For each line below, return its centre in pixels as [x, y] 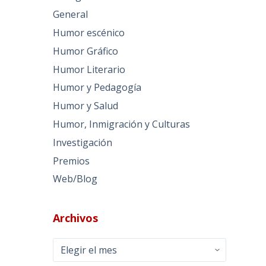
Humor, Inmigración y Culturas [122, 124]
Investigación [83, 142]
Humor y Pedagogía [97, 88]
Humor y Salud [86, 106]
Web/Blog [75, 179]
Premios [72, 161]
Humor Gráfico [86, 51]
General [71, 15]
